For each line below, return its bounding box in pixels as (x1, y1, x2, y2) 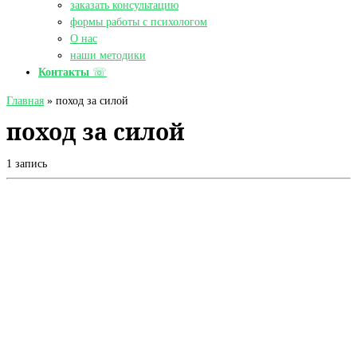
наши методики (70, 49, 146, 62)
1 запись (6, 157, 47, 171)
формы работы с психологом (70, 15, 207, 29)
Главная (6, 93, 44, 107)
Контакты (38, 65, 89, 79)
